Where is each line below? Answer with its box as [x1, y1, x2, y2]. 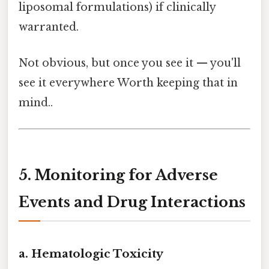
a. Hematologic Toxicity [19, 246, 163, 261]
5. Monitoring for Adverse [19, 166, 218, 184]
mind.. [19, 95, 53, 109]
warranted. [19, 20, 79, 34]
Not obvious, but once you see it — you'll [19, 56, 241, 70]
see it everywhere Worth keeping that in [19, 76, 238, 89]
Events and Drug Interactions [19, 193, 246, 211]
